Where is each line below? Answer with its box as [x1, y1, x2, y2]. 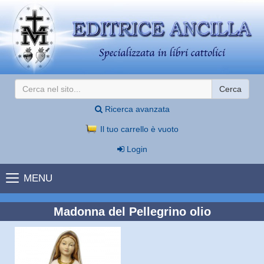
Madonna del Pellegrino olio [53, 204, 211, 218]
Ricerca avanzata [102, 104, 170, 114]
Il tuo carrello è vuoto [97, 124, 179, 134]
